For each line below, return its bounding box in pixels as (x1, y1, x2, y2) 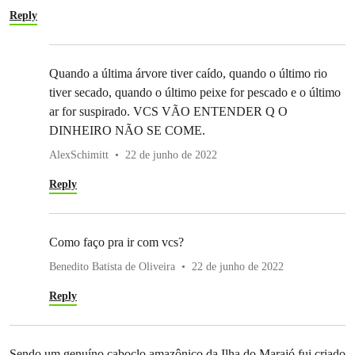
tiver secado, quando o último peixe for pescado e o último (49, 86, 341, 100)
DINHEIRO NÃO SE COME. (49, 124, 205, 138)
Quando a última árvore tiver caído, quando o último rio (49, 67, 327, 81)
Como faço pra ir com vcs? (49, 235, 184, 250)
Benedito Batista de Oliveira (49, 261, 175, 273)
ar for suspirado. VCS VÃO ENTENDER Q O (49, 105, 288, 119)
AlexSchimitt (49, 149, 109, 162)
